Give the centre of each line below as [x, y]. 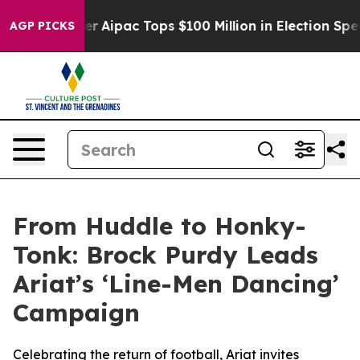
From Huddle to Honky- [160, 226]
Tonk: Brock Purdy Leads [166, 255]
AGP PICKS [42, 26]
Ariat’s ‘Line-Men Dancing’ [176, 284]
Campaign [76, 313]
